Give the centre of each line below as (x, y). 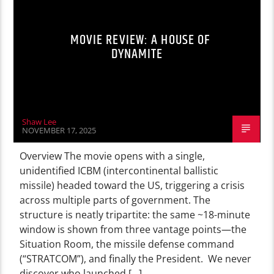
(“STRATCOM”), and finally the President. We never (136, 258)
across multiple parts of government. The (115, 200)
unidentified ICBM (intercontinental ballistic (119, 170)
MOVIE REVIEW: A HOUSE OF (140, 40)
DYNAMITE (137, 54)
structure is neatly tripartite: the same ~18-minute (135, 214)
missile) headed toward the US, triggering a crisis (132, 185)
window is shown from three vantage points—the (133, 229)
